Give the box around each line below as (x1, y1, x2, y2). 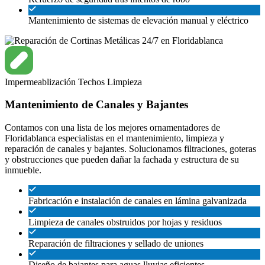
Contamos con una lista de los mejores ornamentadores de (5, 122, 220, 133)
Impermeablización (5, 76, 78, 87)
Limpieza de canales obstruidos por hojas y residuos (28, 217, 222, 228)
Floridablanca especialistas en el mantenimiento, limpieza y (5, 133, 224, 144)
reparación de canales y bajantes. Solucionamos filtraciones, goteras (5, 144, 256, 154)
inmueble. (5, 165, 41, 176)
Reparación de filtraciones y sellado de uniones (28, 238, 203, 249)
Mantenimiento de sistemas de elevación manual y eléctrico (28, 15, 248, 25)
